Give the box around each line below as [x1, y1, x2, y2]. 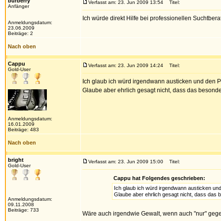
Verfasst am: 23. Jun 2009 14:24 [88, 63, 163, 68]
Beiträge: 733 [8, 207, 39, 213]
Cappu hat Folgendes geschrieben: [113, 175, 205, 181]
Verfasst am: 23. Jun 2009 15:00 [88, 159, 163, 164]
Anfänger [8, 3, 29, 9]
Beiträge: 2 [8, 31, 33, 36]
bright [8, 157, 24, 163]
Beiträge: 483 [8, 127, 39, 132]
